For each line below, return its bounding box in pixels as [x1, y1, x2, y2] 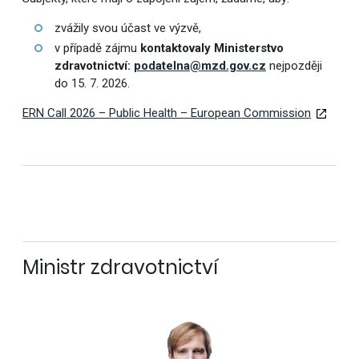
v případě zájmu [54, 41, 140, 56]
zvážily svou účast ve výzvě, [54, 21, 201, 36]
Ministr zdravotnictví [22, 253, 218, 282]
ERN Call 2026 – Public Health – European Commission [22, 106, 311, 121]
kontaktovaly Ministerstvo [139, 41, 284, 56]
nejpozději [265, 58, 322, 74]
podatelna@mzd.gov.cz [133, 58, 266, 74]
